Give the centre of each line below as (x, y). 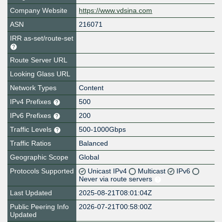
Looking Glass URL (40, 74)
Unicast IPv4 (109, 171)
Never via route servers (117, 179)
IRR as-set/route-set (42, 38)
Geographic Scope (39, 157)
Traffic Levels (32, 130)
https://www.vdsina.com (116, 11)
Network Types (33, 88)
